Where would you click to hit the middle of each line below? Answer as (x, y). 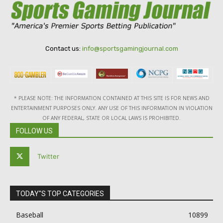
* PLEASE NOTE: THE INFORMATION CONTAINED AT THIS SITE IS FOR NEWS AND (111, 98)
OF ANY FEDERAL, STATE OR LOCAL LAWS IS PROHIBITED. (111, 118)
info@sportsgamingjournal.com (130, 49)
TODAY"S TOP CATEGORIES (60, 194)
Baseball (30, 215)
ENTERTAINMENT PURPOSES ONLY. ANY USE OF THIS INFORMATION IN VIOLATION (111, 108)
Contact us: (63, 49)
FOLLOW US (34, 131)
